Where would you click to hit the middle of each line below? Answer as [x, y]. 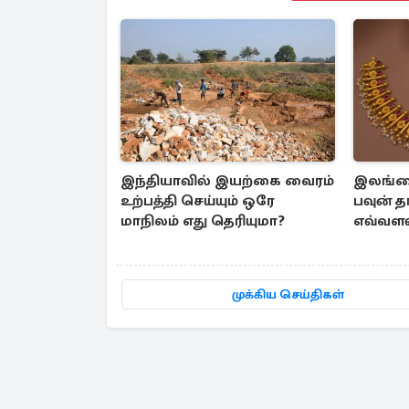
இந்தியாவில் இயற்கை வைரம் [227, 181]
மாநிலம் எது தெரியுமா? [203, 221]
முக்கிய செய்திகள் [288, 295]
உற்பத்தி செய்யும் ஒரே [198, 201]
